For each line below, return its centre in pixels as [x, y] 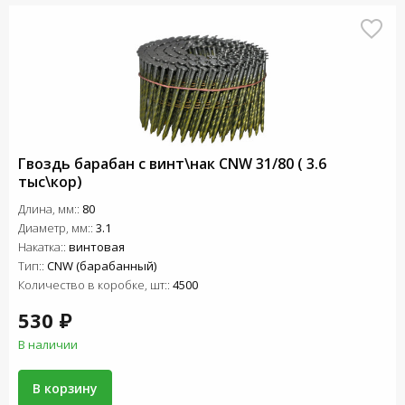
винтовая [97, 247]
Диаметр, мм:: [57, 228]
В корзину [65, 388]
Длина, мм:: [50, 209]
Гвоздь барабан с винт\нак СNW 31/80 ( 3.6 [172, 164]
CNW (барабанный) [102, 266]
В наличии [48, 344]
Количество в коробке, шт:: [95, 285]
